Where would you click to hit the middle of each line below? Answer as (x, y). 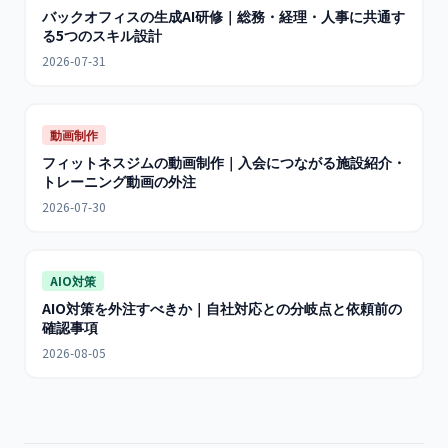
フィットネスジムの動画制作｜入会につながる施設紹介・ (224, 162)
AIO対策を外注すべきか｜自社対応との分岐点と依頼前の (222, 308)
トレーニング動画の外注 (119, 181)
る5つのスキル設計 (102, 35)
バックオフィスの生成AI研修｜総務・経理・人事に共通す (223, 16)
